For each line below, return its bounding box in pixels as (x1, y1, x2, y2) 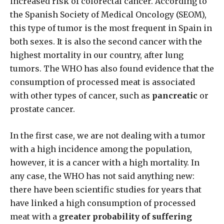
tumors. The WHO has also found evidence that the (10, 63, 214, 74)
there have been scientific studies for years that (10, 184, 201, 195)
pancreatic (152, 90, 197, 101)
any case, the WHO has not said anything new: (10, 171, 194, 181)
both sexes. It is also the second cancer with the (10, 36, 202, 47)
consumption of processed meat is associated (10, 77, 195, 87)
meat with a (10, 211, 59, 222)
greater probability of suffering (59, 211, 192, 222)
